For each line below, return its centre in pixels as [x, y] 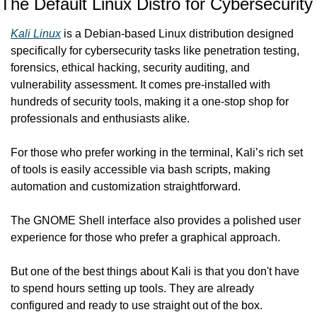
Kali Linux [36, 34]
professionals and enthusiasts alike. [100, 119]
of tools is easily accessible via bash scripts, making [140, 170]
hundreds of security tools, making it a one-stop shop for [150, 102]
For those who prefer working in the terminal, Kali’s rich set [157, 153]
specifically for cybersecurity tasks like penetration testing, [155, 51]
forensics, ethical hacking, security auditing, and [130, 68]
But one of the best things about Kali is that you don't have [155, 272]
